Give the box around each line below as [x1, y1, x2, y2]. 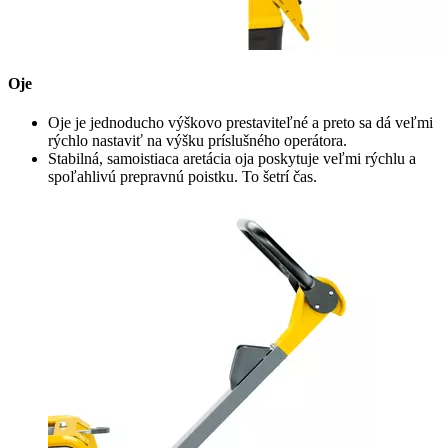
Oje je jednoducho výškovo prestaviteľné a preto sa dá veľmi [48, 114, 433, 132]
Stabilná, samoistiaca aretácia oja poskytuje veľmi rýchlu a [48, 150, 416, 168]
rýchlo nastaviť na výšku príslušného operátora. [48, 132, 347, 150]
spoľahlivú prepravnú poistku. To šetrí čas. [48, 168, 317, 186]
